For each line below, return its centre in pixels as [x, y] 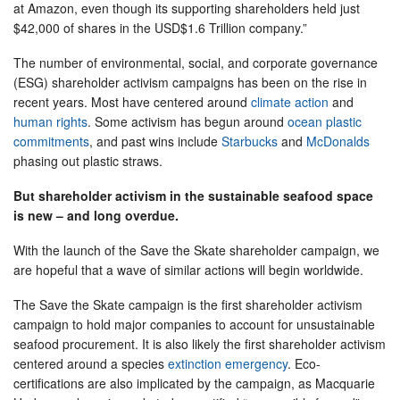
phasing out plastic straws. [88, 161]
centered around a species [91, 363]
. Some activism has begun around [187, 121]
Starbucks [250, 141]
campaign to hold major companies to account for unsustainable [194, 324]
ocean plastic [325, 121]
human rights [50, 121]
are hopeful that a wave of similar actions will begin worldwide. [188, 270]
